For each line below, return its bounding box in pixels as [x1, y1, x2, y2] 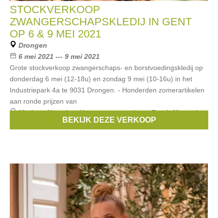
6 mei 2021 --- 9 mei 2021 [18, 53, 100, 60]
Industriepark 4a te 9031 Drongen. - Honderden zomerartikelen [10, 86, 204, 94]
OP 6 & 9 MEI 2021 [10, 28, 101, 40]
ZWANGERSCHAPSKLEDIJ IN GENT [10, 16, 192, 28]
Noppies [47, 109, 75, 116]
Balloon [32, 120, 57, 127]
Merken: [18, 109, 47, 116]
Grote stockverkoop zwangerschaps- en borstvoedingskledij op [10, 64, 203, 72]
